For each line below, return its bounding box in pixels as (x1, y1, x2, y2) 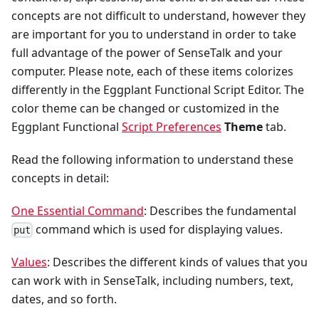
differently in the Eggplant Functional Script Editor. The (11, 82, 304, 98)
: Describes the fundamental (144, 203, 296, 219)
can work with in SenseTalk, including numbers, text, (11, 273, 293, 289)
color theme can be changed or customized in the (11, 100, 279, 117)
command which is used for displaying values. (33, 221, 283, 238)
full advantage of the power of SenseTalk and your (11, 45, 283, 61)
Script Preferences (122, 119, 221, 135)
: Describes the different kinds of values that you (47, 254, 308, 271)
